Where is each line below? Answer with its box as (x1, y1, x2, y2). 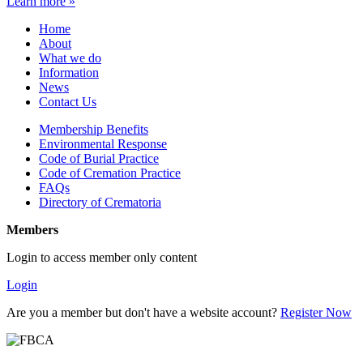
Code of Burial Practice (39, 151, 159, 165)
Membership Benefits (39, 122, 148, 136)
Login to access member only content (6, 250, 197, 264)
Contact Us (39, 94, 96, 109)
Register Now (280, 305, 352, 319)
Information (39, 65, 99, 79)
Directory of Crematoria (39, 194, 161, 209)
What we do (39, 50, 101, 65)
